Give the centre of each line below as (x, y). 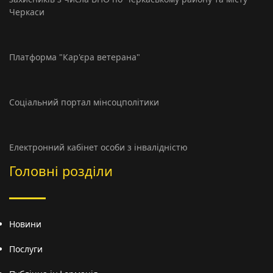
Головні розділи (61, 171)
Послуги (26, 249)
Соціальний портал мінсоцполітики (84, 102)
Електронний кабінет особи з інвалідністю (98, 147)
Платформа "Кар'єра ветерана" (75, 57)
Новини (25, 224)
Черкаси (27, 12)
